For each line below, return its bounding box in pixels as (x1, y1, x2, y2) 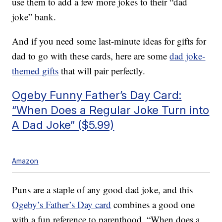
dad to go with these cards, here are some (12, 50, 170, 62)
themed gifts (12, 64, 59, 77)
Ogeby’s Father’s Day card (12, 198, 111, 211)
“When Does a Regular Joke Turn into (12, 103, 210, 117)
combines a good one (111, 198, 195, 211)
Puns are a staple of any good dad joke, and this (12, 183, 193, 196)
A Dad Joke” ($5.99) (12, 118, 114, 132)
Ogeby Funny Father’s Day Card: (12, 88, 182, 102)
